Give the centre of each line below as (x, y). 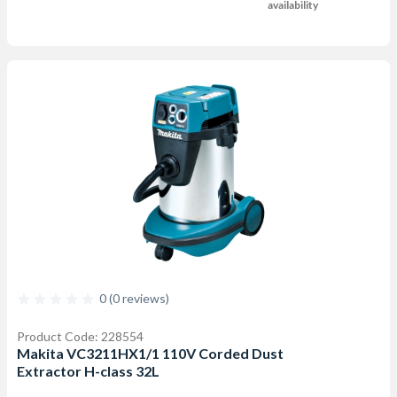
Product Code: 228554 (80, 336)
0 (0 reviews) (134, 298)
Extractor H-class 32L (88, 371)
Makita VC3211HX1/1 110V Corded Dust (150, 353)
